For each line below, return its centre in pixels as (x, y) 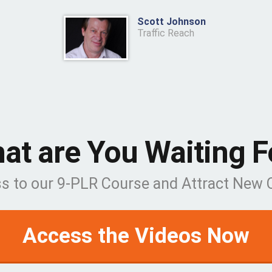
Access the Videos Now (136, 236)
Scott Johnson (173, 22)
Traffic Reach (166, 33)
